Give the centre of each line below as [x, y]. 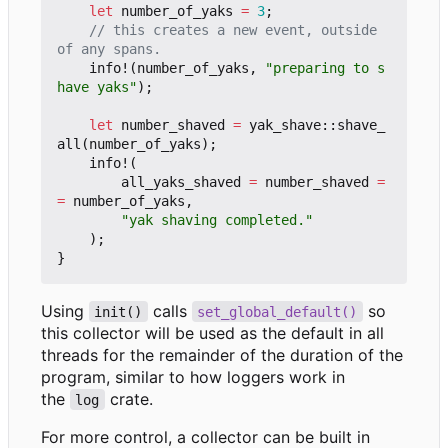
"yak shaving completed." [217, 219]
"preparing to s [325, 67]
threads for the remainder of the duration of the [222, 354]
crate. [128, 398]
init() [118, 311]
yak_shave [285, 124]
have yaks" [97, 86]
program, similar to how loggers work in [193, 376]
